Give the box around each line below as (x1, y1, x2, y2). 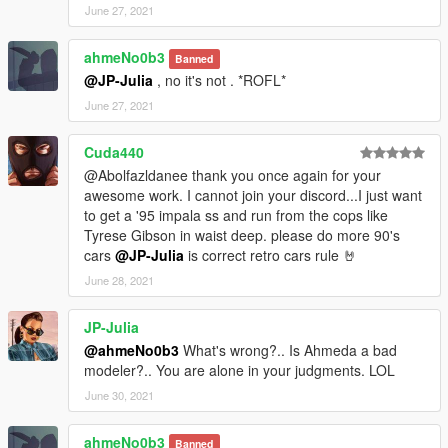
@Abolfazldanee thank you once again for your (84, 164, 381, 185)
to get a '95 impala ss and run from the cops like (84, 204, 388, 225)
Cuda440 (84, 141, 144, 162)
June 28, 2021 (85, 271, 154, 288)
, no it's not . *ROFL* (153, 69, 286, 90)
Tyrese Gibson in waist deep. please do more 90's (84, 224, 400, 245)
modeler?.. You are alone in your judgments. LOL (84, 359, 395, 380)
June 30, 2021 (85, 386, 154, 403)
